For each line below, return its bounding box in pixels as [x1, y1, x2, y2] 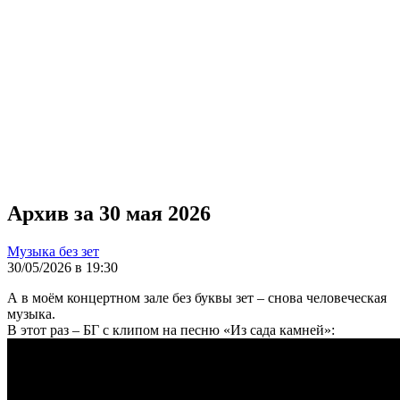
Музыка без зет [7, 243, 99, 259]
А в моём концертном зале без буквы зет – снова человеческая [7, 289, 387, 305]
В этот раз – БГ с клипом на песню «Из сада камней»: [7, 321, 335, 337]
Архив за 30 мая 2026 [7, 201, 211, 225]
